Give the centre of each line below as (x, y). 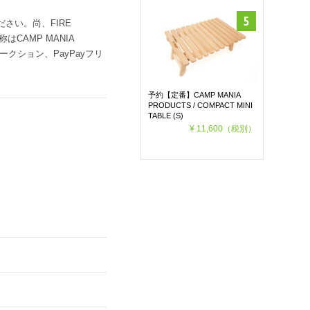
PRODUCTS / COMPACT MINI (201, 105)
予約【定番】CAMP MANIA (194, 94)
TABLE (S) (166, 115)
